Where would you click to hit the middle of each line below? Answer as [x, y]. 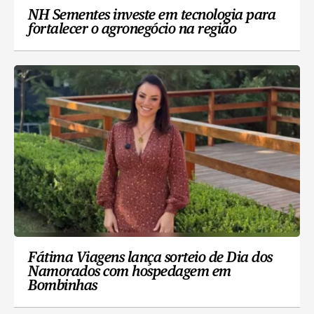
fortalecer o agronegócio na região [132, 30]
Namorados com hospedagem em [130, 272]
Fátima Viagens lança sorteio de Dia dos [150, 258]
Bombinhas [63, 286]
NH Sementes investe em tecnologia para [152, 16]
